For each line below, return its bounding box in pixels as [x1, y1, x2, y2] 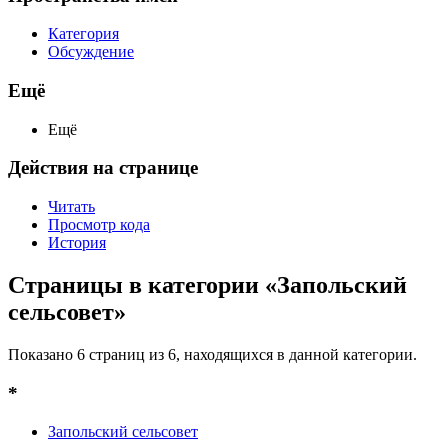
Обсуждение [48, 43, 134, 61]
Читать [48, 198, 95, 216]
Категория [48, 25, 119, 43]
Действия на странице [8, 157, 198, 179]
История [48, 234, 106, 252]
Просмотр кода [48, 216, 150, 234]
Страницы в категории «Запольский [8, 272, 407, 299]
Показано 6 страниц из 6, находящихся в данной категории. [8, 345, 417, 363]
